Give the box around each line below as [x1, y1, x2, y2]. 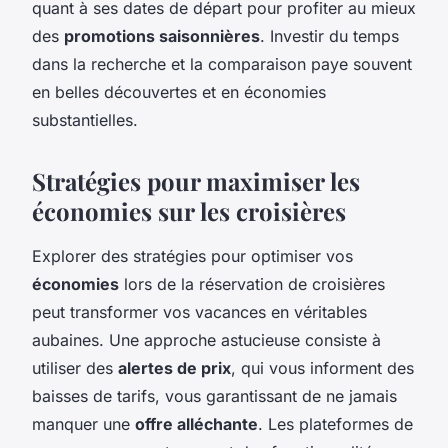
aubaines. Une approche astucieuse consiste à [32, 329, 381, 350]
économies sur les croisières [32, 194, 346, 227]
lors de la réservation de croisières [119, 273, 385, 294]
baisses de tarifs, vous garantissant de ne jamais [32, 385, 397, 406]
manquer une [32, 413, 135, 434]
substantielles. [32, 109, 138, 130]
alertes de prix [118, 357, 231, 378]
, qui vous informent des [231, 357, 414, 378]
